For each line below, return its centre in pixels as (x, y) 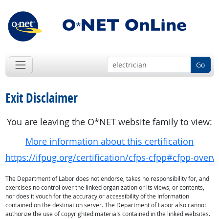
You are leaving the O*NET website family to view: (109, 122)
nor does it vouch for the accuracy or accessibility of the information (97, 197)
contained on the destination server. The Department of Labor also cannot (106, 205)
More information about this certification (109, 142)
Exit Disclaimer (41, 98)
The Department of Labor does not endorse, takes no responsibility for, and (107, 179)
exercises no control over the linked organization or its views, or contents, (105, 188)
